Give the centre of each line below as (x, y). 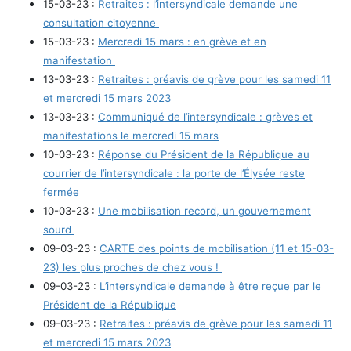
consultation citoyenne (101, 22)
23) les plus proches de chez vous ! (132, 267)
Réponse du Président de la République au (204, 154)
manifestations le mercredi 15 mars (131, 135)
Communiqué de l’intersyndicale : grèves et (205, 116)
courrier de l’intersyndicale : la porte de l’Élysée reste (174, 173)
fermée (63, 192)
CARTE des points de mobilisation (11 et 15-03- (217, 248)
